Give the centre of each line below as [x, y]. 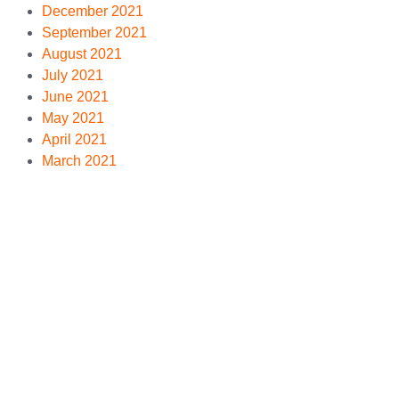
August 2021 [82, 54]
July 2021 [73, 75]
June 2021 [75, 97]
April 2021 [74, 139]
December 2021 [93, 11]
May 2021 [73, 118]
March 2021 [79, 161]
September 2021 [94, 33]
